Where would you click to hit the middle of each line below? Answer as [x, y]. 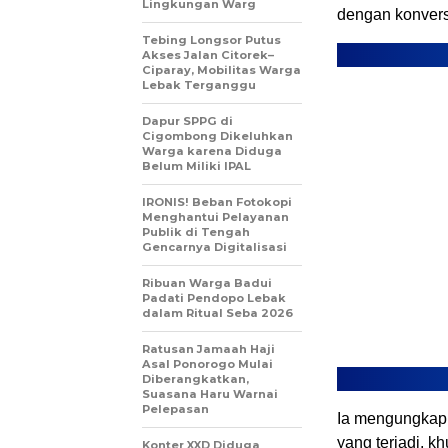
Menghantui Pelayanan [215, 217]
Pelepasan [175, 409]
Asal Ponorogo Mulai [207, 364]
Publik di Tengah [196, 232]
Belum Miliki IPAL [196, 166]
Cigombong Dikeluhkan [217, 136]
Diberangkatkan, [195, 379]
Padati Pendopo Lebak [214, 298]
